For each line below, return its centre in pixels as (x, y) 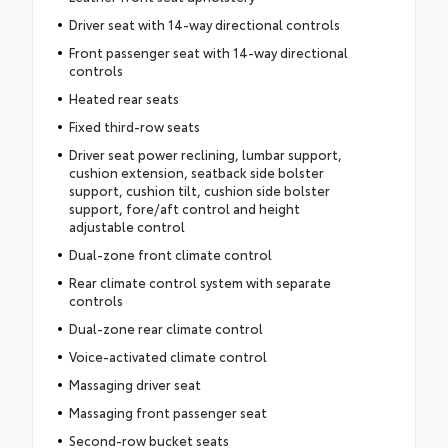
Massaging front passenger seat (167, 411)
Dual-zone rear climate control (165, 327)
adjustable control (126, 225)
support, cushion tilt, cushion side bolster (199, 189)
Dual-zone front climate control (170, 253)
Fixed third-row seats (134, 125)
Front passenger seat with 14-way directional (208, 51)
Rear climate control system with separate (199, 281)
